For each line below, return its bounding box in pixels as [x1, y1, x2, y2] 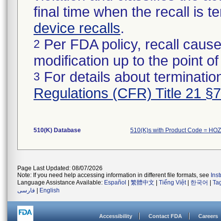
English [39, 187, 60, 194]
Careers [198, 213, 218, 219]
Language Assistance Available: [17, 179, 104, 186]
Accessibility [99, 213, 132, 219]
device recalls [34, 20, 120, 36]
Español [104, 179, 126, 186]
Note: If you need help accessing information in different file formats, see [17, 172, 211, 179]
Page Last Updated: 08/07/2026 [17, 165, 103, 172]
